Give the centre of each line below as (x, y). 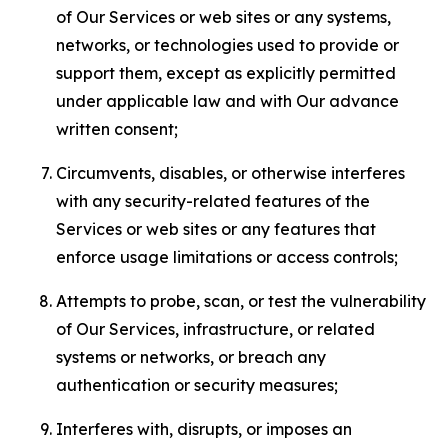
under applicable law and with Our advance (227, 101)
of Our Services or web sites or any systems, (223, 17)
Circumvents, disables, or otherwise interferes (230, 173)
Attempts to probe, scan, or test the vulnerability (241, 301)
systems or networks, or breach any (191, 357)
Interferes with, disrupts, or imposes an (204, 429)
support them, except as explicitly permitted (226, 73)
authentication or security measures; (197, 385)
